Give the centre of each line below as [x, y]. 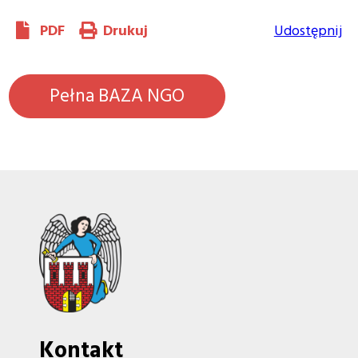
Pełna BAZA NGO [117, 95]
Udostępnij [308, 30]
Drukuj [126, 30]
